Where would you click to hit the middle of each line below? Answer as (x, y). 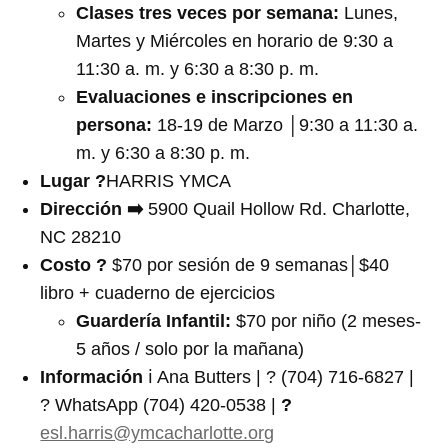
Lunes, (371, 12)
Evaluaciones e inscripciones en (215, 96)
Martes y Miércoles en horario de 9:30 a (235, 40)
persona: (117, 124)
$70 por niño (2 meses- (326, 320)
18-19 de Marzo (223, 124)
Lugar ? (73, 180)
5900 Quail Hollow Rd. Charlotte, (279, 208)
